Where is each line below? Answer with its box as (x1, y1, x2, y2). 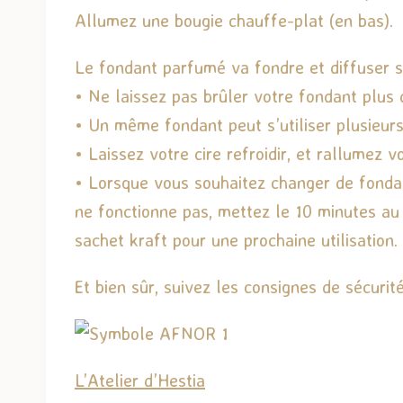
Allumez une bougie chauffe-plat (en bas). (75, 8, 393, 31)
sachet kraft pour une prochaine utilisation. (75, 228, 398, 251)
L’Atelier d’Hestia (75, 368, 205, 391)
